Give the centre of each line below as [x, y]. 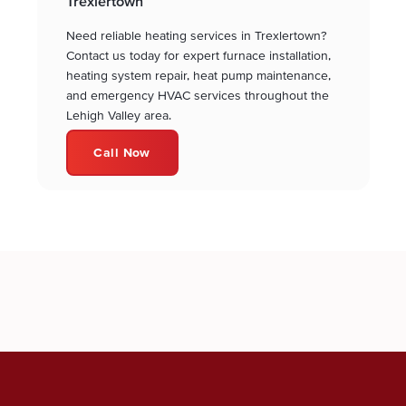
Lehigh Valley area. [118, 115]
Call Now [122, 153]
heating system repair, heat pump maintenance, [198, 75]
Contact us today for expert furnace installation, [198, 55]
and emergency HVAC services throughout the [197, 95]
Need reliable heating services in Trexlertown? [196, 35]
